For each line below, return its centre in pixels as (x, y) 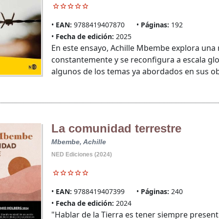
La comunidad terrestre (116, 129)
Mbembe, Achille (78, 142)
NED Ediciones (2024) (81, 155)
